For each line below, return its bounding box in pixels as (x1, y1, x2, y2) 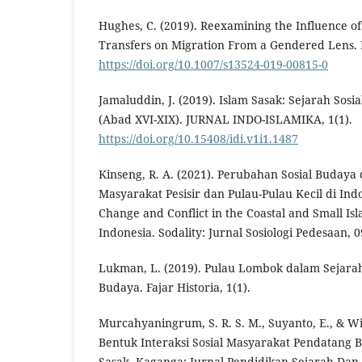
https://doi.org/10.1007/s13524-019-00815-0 (99, 56, 328, 72)
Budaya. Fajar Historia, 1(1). (99, 279, 250, 295)
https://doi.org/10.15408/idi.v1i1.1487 (99, 130, 298, 146)
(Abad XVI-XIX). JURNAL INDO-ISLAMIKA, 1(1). (99, 111, 352, 127)
